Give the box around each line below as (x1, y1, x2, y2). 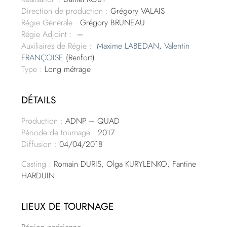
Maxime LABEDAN (97, 40, 160, 52)
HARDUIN (21, 170, 55, 182)
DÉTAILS (21, 93, 57, 107)
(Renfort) (63, 52, 95, 64)
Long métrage (42, 63, 91, 75)
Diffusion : (21, 138, 57, 150)
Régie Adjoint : (21, 28, 75, 41)
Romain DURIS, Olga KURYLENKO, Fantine (51, 158, 197, 170)
